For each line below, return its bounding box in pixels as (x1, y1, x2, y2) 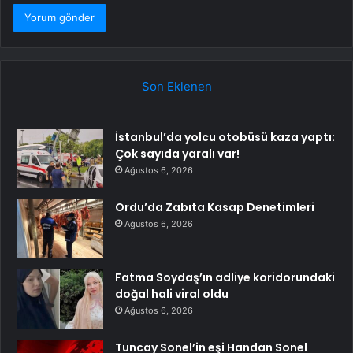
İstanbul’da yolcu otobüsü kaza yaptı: (115, 129, 335, 146)
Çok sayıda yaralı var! (115, 146, 240, 162)
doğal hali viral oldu (115, 286, 229, 303)
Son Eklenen (141, 79, 212, 95)
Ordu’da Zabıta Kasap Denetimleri (115, 199, 314, 216)
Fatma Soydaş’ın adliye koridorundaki (115, 269, 335, 286)
